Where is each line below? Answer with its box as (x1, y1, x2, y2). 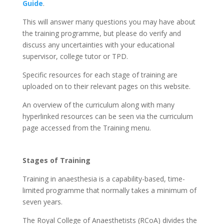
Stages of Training (22, 155, 90, 165)
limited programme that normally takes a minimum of (22, 185, 196, 195)
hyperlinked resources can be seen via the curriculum (22, 111, 193, 121)
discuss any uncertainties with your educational (22, 39, 174, 49)
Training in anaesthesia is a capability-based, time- (22, 173, 185, 183)
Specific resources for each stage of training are (22, 69, 177, 79)
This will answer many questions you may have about (22, 16, 195, 26)
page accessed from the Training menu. (22, 122, 151, 132)
